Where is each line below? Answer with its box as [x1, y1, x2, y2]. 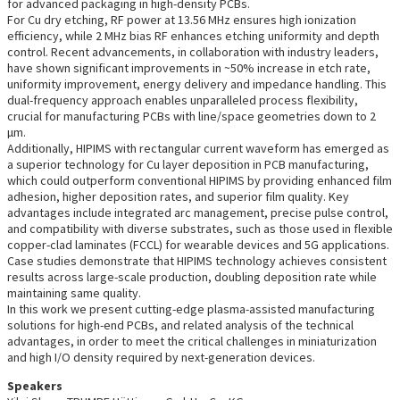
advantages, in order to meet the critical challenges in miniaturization [7, 332, 377, 349]
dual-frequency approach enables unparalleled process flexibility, [7, 91, 358, 108]
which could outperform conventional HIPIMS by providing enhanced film [7, 171, 392, 188]
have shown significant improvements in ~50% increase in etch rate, [7, 59, 371, 76]
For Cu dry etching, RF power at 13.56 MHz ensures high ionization [7, 11, 356, 28]
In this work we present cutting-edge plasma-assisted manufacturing [7, 300, 375, 317]
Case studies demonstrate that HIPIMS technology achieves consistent [7, 252, 387, 269]
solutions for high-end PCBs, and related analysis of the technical [7, 316, 354, 333]
